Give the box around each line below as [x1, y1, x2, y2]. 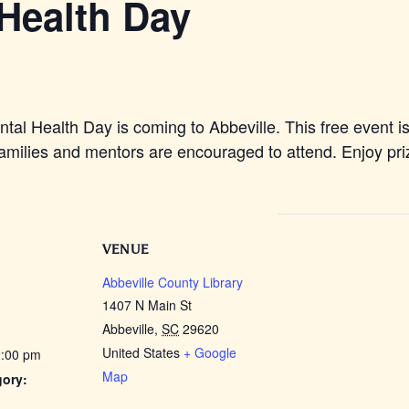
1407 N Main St [102, 295, 192, 314]
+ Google [184, 342, 236, 362]
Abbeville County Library [102, 272, 243, 291]
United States [102, 342, 180, 362]
